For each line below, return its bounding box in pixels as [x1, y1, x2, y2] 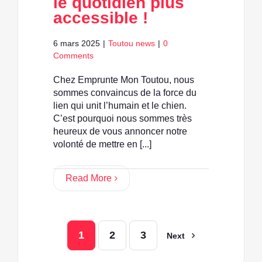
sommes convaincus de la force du [53, 88, 196, 98]
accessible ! [53, 9, 148, 27]
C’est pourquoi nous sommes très [53, 113, 192, 124]
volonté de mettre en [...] [53, 139, 151, 150]
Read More [65, 173, 112, 184]
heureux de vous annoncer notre [53, 126, 187, 137]
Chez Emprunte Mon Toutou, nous [53, 75, 194, 85]
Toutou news [108, 39, 155, 49]
